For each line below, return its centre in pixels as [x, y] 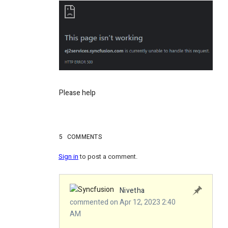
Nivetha [132, 190]
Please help [77, 93]
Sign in [68, 156]
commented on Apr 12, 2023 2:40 [123, 203]
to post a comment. [108, 156]
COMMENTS [85, 137]
